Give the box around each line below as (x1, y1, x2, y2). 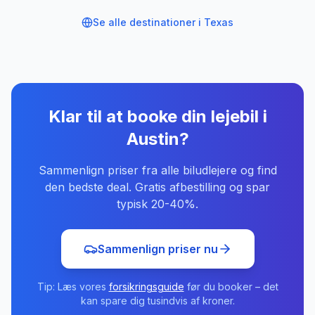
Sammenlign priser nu (97, 242, 218, 256)
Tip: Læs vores (37, 281, 109, 292)
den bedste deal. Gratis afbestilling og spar (45, 180, 270, 194)
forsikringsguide (108, 281, 184, 292)
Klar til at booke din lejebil (48, 106, 263, 127)
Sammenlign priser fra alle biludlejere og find (38, 163, 277, 177)
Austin (126, 129, 179, 149)
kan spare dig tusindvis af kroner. (80, 295, 235, 307)
